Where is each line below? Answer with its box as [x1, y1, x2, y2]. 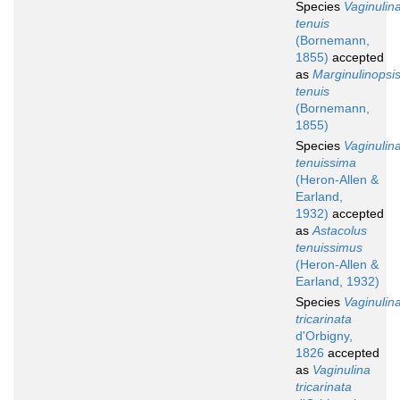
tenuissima [296, 155, 356, 171]
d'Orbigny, [296, 329, 353, 344]
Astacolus [312, 223, 367, 238]
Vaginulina [312, 362, 371, 378]
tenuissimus [296, 240, 362, 255]
